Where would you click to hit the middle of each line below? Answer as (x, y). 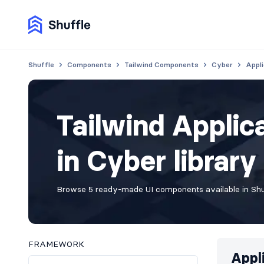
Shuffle (41, 65)
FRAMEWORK (56, 244)
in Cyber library (156, 161)
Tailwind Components (161, 65)
